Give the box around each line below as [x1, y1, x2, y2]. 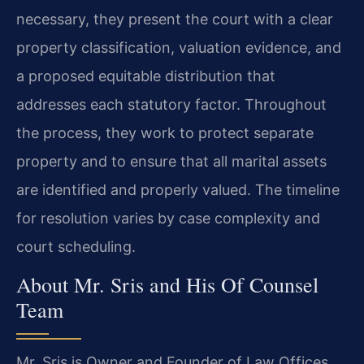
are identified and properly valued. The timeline [16, 180, 340, 198]
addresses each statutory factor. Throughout [16, 95, 327, 113]
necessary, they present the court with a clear [16, 10, 333, 28]
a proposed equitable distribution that [16, 67, 275, 84]
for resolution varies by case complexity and [16, 209, 320, 227]
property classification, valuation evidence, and [16, 38, 341, 56]
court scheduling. [16, 237, 136, 255]
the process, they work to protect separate [16, 123, 314, 141]
